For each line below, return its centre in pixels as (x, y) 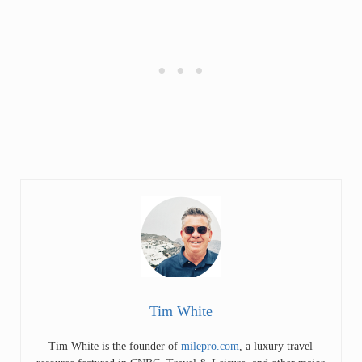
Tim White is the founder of (115, 346)
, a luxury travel (276, 346)
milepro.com (210, 346)
